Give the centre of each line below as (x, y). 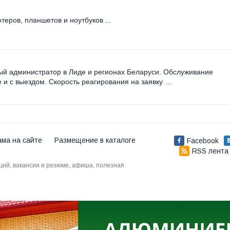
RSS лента (210, 151)
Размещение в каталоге (95, 140)
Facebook (203, 140)
